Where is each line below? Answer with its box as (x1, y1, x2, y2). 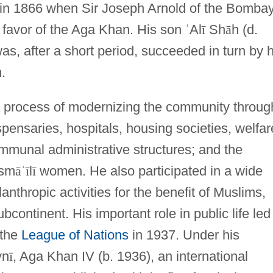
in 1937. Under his (128, 227, 239, 243)
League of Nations (21, 227, 129, 243)
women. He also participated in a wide (35, 163, 263, 179)
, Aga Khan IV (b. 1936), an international (12, 248, 248, 264)
